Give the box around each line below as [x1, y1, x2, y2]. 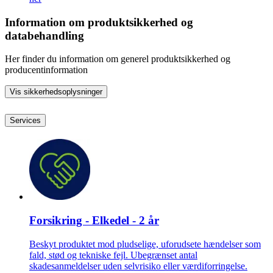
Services [10, 116, 41, 126]
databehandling [5, 29, 84, 42]
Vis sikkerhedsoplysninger [10, 87, 102, 97]
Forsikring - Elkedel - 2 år [29, 213, 159, 227]
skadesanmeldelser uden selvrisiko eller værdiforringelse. [29, 260, 247, 271]
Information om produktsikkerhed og [5, 15, 193, 29]
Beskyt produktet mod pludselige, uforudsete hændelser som [29, 238, 261, 249]
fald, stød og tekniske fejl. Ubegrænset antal [29, 249, 197, 260]
